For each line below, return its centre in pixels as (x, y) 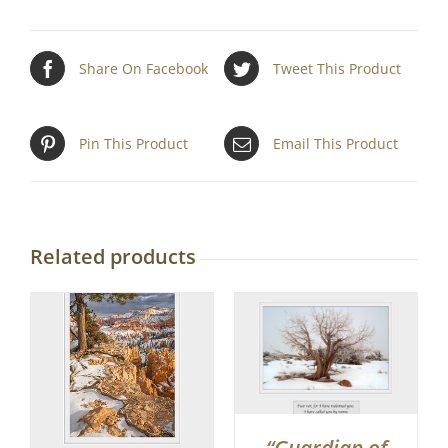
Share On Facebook (143, 69)
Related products (113, 257)
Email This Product (335, 144)
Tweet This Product (337, 69)
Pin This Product (133, 144)
